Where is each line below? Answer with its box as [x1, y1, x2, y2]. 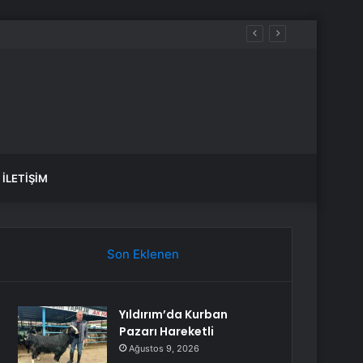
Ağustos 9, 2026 [129, 343, 200, 354]
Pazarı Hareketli [119, 323, 215, 340]
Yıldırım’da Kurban [119, 306, 228, 322]
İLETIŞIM [2, 172, 48, 185]
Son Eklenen [106, 246, 179, 262]
